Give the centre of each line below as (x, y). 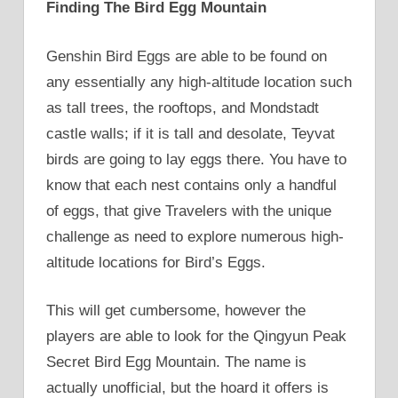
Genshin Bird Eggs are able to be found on (187, 56)
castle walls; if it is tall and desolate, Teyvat (191, 133)
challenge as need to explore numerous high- (195, 236)
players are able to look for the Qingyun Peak (196, 337)
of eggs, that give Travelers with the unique (189, 211)
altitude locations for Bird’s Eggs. (156, 262)
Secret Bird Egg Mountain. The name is (176, 362)
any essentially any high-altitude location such (199, 82)
